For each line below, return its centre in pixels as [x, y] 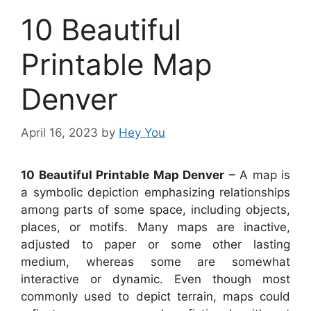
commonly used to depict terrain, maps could [155, 297]
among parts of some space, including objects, [155, 210]
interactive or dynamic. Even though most [155, 279]
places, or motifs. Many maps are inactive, [155, 227]
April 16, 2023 [59, 133]
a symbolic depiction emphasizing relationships [155, 193]
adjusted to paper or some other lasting [155, 245]
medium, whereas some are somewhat [155, 262]
